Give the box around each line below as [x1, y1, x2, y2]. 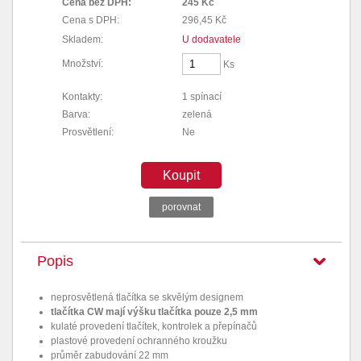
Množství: [62, 58, 103, 69]
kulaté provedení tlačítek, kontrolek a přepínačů [51, 321, 257, 332]
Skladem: [62, 34, 103, 45]
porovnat [162, 201, 201, 213]
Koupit [163, 168, 200, 182]
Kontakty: [62, 91, 102, 102]
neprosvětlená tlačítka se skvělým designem [51, 292, 243, 303]
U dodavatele [182, 34, 241, 45]
